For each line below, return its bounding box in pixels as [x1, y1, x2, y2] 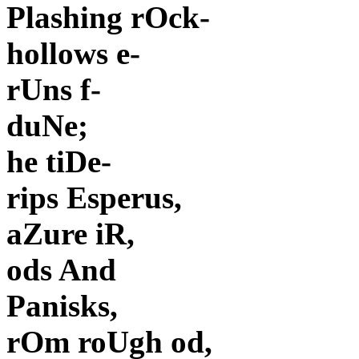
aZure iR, [6, 216, 135, 252]
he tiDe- [6, 144, 111, 179]
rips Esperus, [6, 180, 182, 216]
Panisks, [6, 288, 118, 324]
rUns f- [6, 72, 101, 107]
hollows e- [6, 36, 140, 71]
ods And [6, 252, 116, 288]
